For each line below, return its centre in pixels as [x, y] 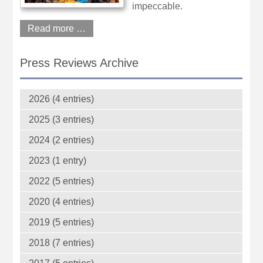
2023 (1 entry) [58, 161]
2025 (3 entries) [62, 120]
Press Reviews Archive [80, 63]
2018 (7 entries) [62, 243]
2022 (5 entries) [62, 181]
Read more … [57, 28]
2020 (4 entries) [62, 202]
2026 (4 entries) [62, 99]
